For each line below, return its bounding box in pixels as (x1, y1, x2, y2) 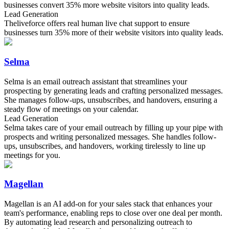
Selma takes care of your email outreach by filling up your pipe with (4, 123, 223, 132)
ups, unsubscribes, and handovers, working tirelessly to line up (4, 141, 205, 150)
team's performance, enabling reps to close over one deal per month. (4, 209, 222, 218)
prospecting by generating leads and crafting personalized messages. (4, 86, 223, 95)
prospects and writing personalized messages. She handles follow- (4, 132, 216, 141)
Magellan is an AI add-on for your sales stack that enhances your (4, 199, 212, 209)
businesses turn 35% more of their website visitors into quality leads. (4, 28, 223, 37)
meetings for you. (4, 150, 60, 159)
